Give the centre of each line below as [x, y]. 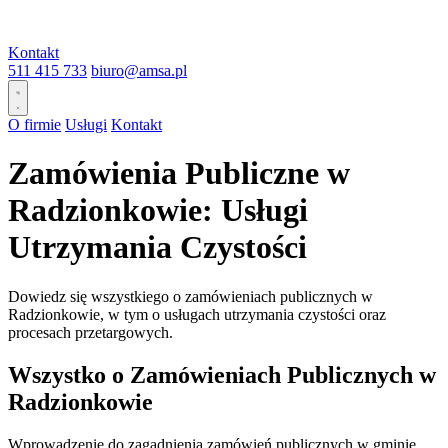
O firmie [34, 124]
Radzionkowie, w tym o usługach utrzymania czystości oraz [197, 314]
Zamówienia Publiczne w [179, 173]
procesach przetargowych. [90, 332]
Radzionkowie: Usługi [158, 210]
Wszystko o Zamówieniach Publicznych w [222, 374]
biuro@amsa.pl [139, 70]
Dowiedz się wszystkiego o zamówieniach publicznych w [190, 296]
